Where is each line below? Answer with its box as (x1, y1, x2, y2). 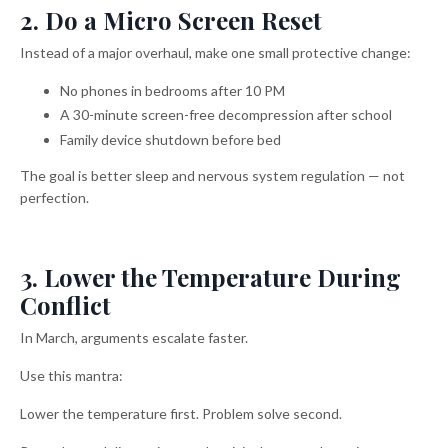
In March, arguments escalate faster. (20, 329, 248, 347)
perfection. (20, 189, 89, 207)
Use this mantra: (20, 367, 123, 385)
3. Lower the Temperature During (20, 261, 401, 294)
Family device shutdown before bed (60, 131, 281, 149)
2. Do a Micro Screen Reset (20, 3, 322, 36)
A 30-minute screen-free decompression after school (60, 106, 392, 124)
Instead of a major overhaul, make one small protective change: (20, 43, 411, 61)
